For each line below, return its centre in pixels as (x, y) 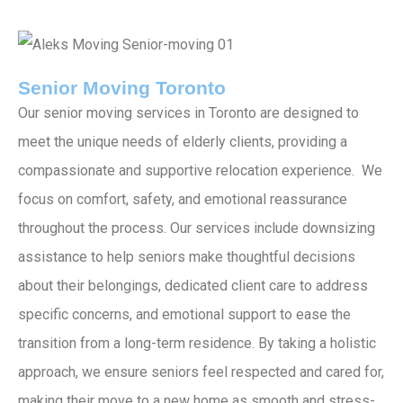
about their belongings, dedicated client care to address (193, 285)
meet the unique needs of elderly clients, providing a (183, 141)
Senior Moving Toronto (122, 87)
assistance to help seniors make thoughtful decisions (187, 256)
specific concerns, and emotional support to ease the (184, 314)
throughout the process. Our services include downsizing (197, 228)
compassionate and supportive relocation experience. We (200, 170)
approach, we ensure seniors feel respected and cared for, (201, 372)
